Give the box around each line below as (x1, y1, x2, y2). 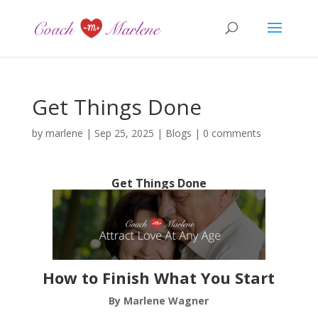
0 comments (202, 126, 261, 140)
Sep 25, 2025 (94, 126, 154, 140)
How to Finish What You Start (43, 267, 275, 288)
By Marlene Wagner (109, 294, 209, 307)
